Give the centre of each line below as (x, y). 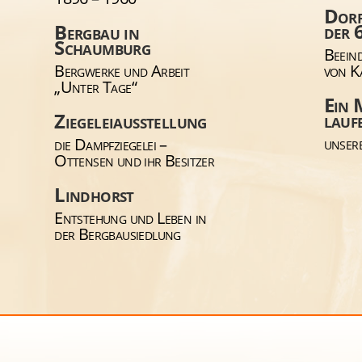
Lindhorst (94, 194)
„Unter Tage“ (95, 86)
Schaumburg (103, 47)
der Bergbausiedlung (118, 234)
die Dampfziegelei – (111, 144)
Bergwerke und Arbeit (122, 70)
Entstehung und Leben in (130, 217)
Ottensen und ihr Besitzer (135, 160)
